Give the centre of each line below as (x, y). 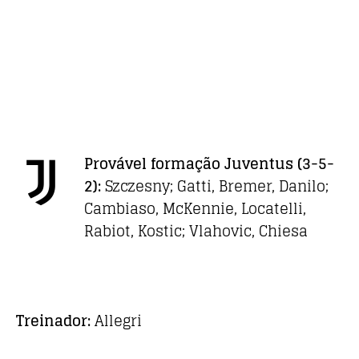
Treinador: (53, 321)
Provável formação (154, 164)
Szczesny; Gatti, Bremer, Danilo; (217, 186)
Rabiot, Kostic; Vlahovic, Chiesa (196, 231)
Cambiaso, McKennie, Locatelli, (195, 209)
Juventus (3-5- (279, 164)
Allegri (116, 321)
